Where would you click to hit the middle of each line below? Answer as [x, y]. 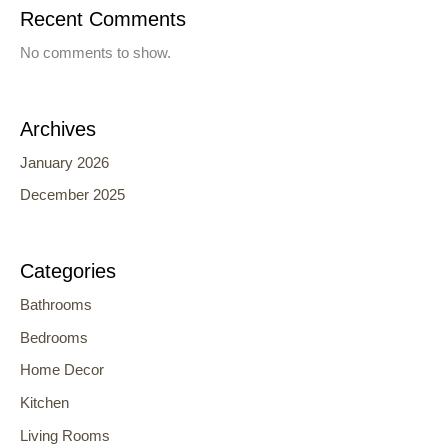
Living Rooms [65, 435]
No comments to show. [95, 52]
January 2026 [64, 162]
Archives [58, 128]
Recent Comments [103, 18]
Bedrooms [54, 337]
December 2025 [72, 195]
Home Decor [62, 370]
